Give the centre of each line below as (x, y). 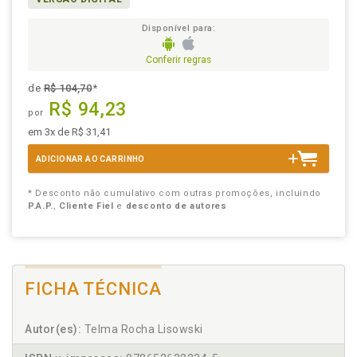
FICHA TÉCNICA (93, 289)
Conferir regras (178, 60)
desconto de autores (176, 206)
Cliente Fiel (86, 206)
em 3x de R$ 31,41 (69, 132)
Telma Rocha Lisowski (142, 330)
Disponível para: (178, 28)
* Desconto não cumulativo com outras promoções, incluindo (175, 194)
